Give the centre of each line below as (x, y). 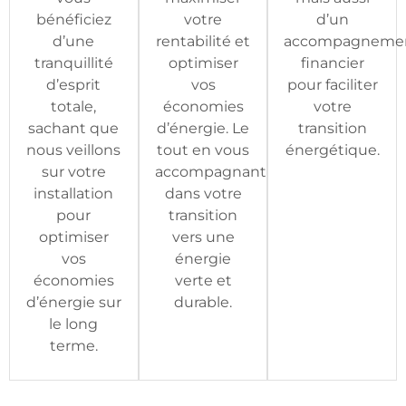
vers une (203, 237)
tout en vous (203, 150)
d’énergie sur (73, 302)
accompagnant (210, 172)
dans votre (203, 193)
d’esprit (74, 85)
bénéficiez (73, 19)
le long (74, 324)
